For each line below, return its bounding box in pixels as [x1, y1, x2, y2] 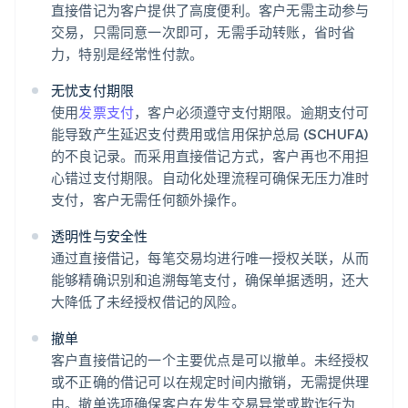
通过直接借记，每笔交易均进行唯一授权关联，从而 [51, 249, 370, 268]
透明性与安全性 [51, 227, 148, 246]
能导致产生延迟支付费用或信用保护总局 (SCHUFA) [51, 125, 369, 144]
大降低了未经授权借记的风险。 [51, 292, 245, 311]
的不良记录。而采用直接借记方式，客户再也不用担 [51, 147, 370, 166]
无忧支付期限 [51, 81, 135, 100]
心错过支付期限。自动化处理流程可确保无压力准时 [51, 168, 370, 188]
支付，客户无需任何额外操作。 [51, 190, 245, 209]
